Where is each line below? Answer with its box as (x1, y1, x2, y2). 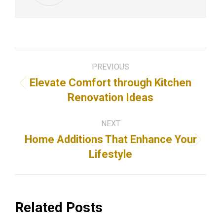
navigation (14, 75, 89, 94)
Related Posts (15, 199, 103, 216)
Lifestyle (89, 148, 132, 160)
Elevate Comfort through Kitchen (30, 76, 191, 89)
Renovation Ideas (68, 91, 153, 104)
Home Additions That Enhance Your (24, 133, 197, 146)
